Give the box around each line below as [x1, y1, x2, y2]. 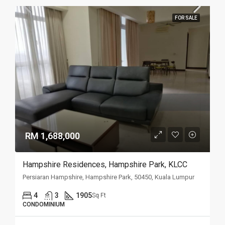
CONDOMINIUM [23, 201, 65, 208]
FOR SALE [175, 15, 197, 21]
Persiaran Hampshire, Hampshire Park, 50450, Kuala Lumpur [23, 173, 194, 181]
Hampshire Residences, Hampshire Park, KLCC [23, 160, 187, 170]
